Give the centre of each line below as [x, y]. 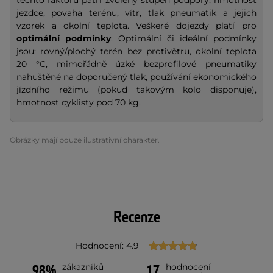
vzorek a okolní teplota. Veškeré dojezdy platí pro [136, 25]
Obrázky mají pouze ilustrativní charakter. [85, 140]
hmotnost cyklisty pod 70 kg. [79, 102]
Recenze [136, 217]
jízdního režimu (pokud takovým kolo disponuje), [136, 89]
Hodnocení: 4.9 [107, 245]
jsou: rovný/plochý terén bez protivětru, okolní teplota [136, 51]
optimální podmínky [64, 38]
